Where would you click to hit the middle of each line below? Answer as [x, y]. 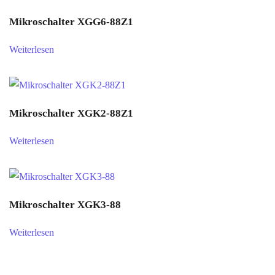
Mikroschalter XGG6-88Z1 [71, 22]
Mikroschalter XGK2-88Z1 [71, 113]
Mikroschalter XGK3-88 [65, 205]
